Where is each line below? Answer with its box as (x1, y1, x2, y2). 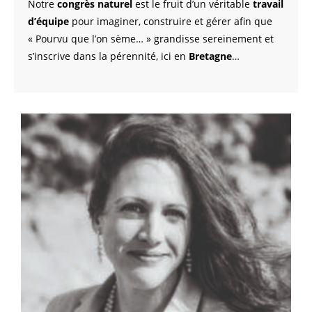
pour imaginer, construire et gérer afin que (69, 15, 272, 29)
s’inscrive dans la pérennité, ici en (28, 49, 189, 63)
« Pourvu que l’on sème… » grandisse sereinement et (28, 32, 274, 46)
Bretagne (189, 49, 232, 63)
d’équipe (28, 15, 69, 29)
